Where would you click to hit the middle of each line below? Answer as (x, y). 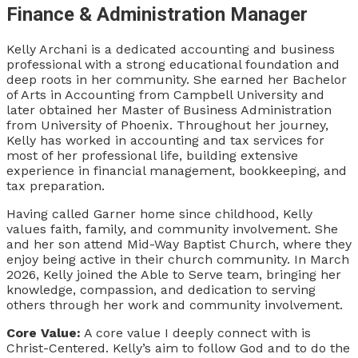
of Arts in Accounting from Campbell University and (165, 94)
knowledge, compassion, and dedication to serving (161, 289)
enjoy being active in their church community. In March (178, 259)
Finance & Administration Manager (157, 14)
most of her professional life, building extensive (152, 155)
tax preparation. (56, 185)
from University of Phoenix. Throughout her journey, (167, 125)
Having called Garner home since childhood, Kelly (159, 213)
